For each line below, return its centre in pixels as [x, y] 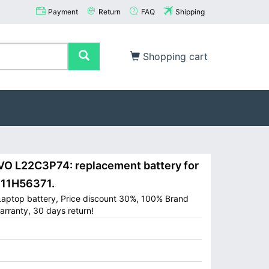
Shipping [190, 12]
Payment [63, 12]
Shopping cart [174, 56]
